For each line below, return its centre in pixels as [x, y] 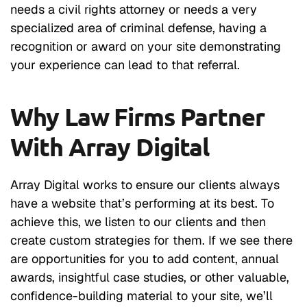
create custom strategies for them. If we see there [151, 241]
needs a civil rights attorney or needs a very [134, 10]
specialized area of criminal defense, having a [138, 28]
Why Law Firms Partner [137, 117]
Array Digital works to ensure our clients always [145, 185]
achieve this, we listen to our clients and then [138, 222]
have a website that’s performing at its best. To [142, 204]
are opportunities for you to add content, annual [145, 259]
